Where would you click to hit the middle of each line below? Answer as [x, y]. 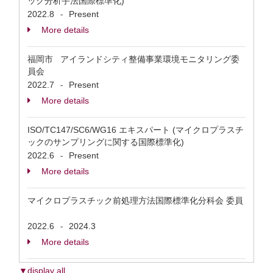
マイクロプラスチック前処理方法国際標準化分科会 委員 [135, 200]
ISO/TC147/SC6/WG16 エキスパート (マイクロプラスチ [136, 130]
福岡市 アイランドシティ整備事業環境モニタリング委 [133, 59]
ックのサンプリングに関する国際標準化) [108, 142]
